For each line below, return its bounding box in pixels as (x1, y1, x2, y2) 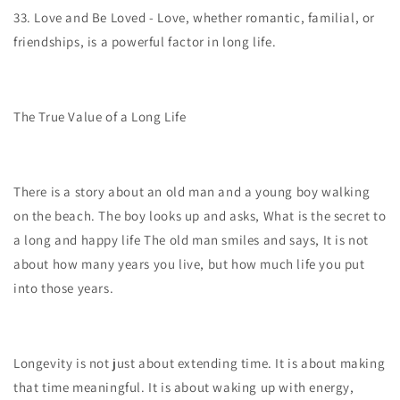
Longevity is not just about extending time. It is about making (13, 354, 386, 371)
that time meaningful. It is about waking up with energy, (13, 379, 354, 396)
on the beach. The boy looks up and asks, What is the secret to (13, 207, 387, 224)
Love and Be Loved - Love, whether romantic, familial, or (34, 9, 376, 26)
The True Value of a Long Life (13, 108, 187, 125)
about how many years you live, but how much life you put (13, 255, 365, 272)
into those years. (13, 279, 114, 296)
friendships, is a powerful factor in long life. (13, 33, 277, 50)
